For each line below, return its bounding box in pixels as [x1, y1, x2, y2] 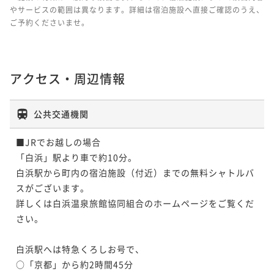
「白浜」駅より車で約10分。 [16, 150, 137, 163]
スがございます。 [16, 181, 89, 194]
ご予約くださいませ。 [10, 17, 89, 28]
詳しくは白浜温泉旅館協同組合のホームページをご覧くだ [16, 196, 254, 209]
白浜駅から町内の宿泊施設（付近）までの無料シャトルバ [16, 166, 254, 179]
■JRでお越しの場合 [16, 135, 101, 148]
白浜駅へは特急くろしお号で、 [16, 242, 144, 255]
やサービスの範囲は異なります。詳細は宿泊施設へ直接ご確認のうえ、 [10, 4, 264, 15]
